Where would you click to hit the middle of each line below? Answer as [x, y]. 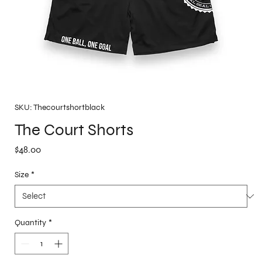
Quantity [30, 223]
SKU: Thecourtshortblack [60, 108]
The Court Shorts [74, 130]
